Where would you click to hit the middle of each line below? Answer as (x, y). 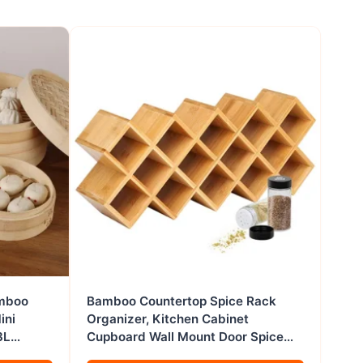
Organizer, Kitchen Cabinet (168, 319)
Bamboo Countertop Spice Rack (181, 301)
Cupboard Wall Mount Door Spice (185, 337)
